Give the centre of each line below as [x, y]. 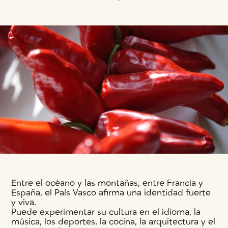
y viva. [24, 202]
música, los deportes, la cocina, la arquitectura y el [113, 221]
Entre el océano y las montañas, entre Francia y [107, 183]
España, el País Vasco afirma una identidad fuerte [111, 192]
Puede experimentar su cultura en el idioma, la [106, 212]
